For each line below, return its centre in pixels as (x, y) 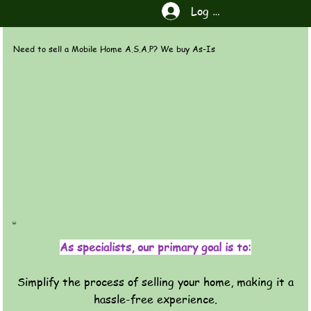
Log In (208, 11)
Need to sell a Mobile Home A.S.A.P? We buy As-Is (115, 49)
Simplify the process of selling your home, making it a (156, 281)
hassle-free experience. (156, 299)
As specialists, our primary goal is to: (156, 247)
